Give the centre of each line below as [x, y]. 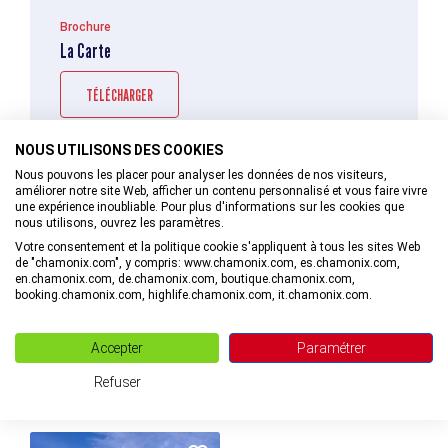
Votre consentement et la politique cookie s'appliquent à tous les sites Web [217, 247]
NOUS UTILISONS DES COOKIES [119, 150]
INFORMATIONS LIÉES [224, 406]
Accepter [117, 348]
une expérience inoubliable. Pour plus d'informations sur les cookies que [209, 207]
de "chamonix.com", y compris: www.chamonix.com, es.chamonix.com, [207, 263]
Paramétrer [331, 348]
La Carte [85, 50]
